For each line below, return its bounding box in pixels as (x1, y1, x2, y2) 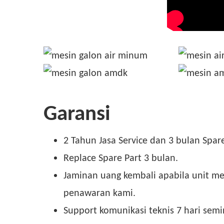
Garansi (43, 99, 110, 126)
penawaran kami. (63, 186, 135, 198)
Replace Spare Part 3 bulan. (63, 151, 178, 163)
